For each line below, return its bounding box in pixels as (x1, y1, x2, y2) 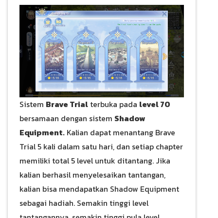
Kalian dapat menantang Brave (65, 127, 175, 139)
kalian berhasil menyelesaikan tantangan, (19, 169, 165, 181)
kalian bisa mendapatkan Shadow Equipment (19, 183, 179, 195)
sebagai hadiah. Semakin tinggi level (19, 197, 148, 209)
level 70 (139, 98, 170, 110)
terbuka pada (88, 98, 139, 110)
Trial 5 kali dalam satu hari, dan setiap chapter (19, 141, 183, 153)
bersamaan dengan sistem (19, 112, 114, 125)
